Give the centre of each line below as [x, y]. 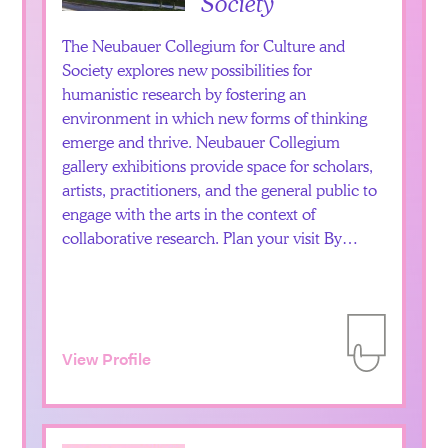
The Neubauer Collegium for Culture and [204, 46]
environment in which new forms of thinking [215, 118]
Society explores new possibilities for [187, 70]
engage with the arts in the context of [189, 214]
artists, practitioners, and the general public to [220, 190]
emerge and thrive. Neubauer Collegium [201, 142]
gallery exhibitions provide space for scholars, [218, 166]
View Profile [107, 360]
